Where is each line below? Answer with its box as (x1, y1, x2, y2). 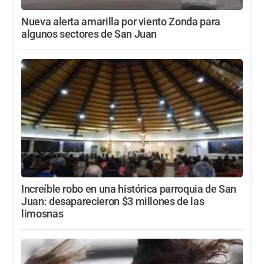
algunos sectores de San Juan (21, 28, 157, 41)
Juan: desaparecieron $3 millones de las (21, 196, 204, 208)
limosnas (21, 208, 64, 220)
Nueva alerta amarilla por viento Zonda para (21, 16, 220, 28)
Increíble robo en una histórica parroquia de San (21, 183, 237, 196)
